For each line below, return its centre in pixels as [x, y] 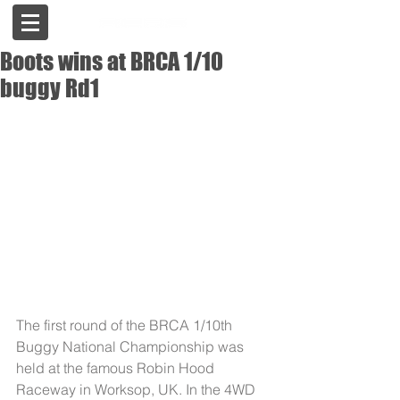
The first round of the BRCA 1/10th [126, 325]
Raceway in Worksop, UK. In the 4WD [137, 389]
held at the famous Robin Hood [117, 368]
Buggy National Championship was [132, 346]
